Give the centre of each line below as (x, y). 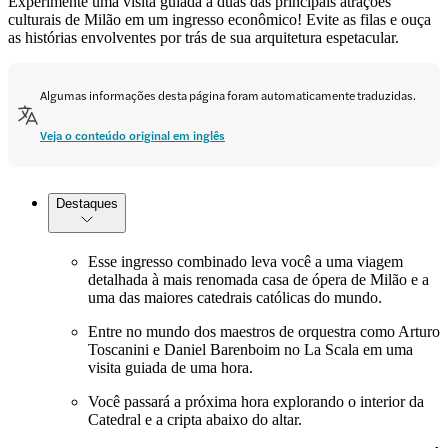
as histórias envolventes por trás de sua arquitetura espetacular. (203, 37)
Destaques (87, 203)
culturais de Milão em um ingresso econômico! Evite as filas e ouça (219, 19)
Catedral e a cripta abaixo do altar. (195, 419)
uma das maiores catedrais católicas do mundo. (235, 297)
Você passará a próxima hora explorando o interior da (256, 401)
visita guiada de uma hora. (170, 367)
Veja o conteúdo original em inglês (132, 134)
